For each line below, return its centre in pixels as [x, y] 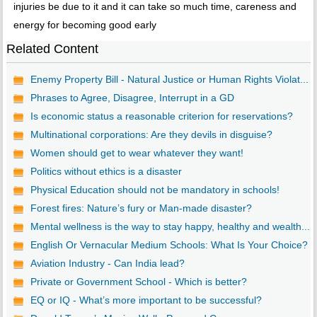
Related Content [52, 49]
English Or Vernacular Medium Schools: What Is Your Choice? [169, 245]
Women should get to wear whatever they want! [137, 153]
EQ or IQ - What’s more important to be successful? [146, 300]
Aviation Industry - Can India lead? [107, 264]
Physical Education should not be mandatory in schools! [155, 190]
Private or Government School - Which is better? [138, 282]
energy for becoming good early [85, 25]
